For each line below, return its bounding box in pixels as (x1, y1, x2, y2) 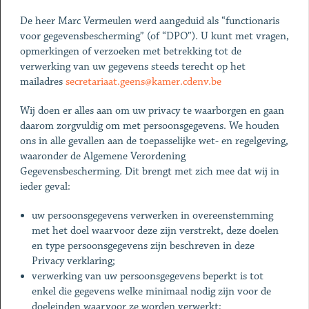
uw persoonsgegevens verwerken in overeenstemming (32, 209, 274, 222)
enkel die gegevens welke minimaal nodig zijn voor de (32, 285, 272, 298)
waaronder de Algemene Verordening (19, 150, 186, 163)
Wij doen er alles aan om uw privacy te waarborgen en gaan (19, 104, 284, 117)
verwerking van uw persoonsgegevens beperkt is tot (32, 270, 264, 283)
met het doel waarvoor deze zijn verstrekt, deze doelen (32, 224, 279, 237)
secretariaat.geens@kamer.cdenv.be (65, 75, 221, 88)
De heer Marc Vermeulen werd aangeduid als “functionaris (19, 14, 279, 28)
